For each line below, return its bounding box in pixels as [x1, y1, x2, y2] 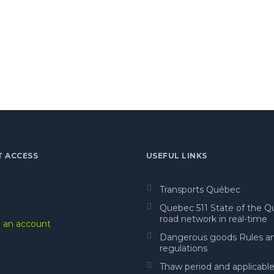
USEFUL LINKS [146, 151, 207, 161]
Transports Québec [160, 184, 240, 196]
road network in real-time [160, 213, 267, 225]
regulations [160, 243, 207, 254]
